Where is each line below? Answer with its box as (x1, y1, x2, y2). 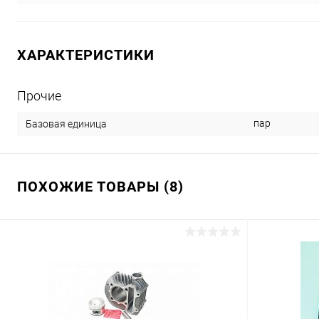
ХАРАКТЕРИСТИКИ (17, 46, 155, 64)
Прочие (17, 88, 61, 104)
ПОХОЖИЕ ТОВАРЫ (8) (17, 178, 184, 196)
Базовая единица (26, 118, 107, 130)
